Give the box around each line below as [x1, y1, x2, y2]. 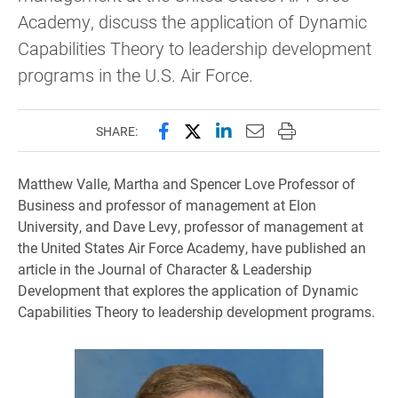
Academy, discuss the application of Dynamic [18, 10, 367, 33]
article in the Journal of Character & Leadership [18, 259, 312, 278]
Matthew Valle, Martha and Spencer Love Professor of [18, 174, 355, 193]
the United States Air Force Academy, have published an [18, 238, 366, 257]
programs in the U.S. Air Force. [18, 63, 253, 86]
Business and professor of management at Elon [18, 195, 316, 214]
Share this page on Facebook [156, 118, 386, 141]
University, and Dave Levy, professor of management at [18, 217, 363, 235]
